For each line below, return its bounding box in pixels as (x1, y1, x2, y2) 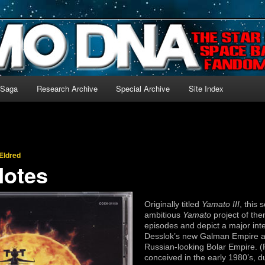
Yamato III (202, 199, 240, 209)
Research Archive (36, 83, 98, 94)
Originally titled (144, 199, 202, 209)
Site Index (188, 83, 224, 94)
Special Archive (116, 83, 170, 94)
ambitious (144, 210, 183, 219)
